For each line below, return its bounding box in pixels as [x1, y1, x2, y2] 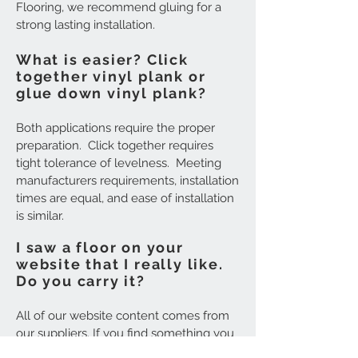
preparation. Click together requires [16, 138, 213, 153]
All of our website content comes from [16, 308, 229, 323]
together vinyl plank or [16, 68, 206, 85]
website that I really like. [16, 256, 224, 272]
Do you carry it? [16, 272, 150, 289]
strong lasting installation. [16, 18, 155, 32]
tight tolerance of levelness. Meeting [16, 156, 221, 170]
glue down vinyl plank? [16, 85, 212, 101]
